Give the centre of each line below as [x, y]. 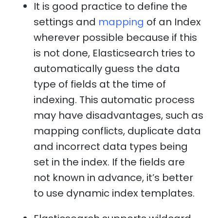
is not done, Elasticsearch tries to [115, 53]
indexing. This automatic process [114, 100]
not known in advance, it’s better [114, 177]
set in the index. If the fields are [109, 162]
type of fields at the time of [100, 84]
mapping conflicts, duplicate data [118, 131]
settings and [66, 22]
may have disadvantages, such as [119, 115]
